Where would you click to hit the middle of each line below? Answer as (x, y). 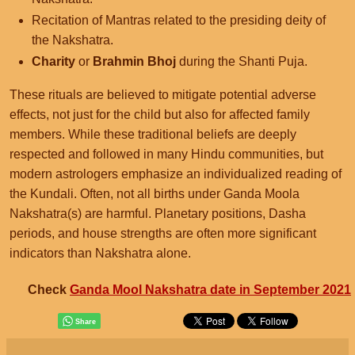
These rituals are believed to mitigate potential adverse (163, 95)
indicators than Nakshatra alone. (100, 253)
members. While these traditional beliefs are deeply (153, 134)
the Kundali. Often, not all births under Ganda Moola (155, 194)
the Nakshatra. (73, 40)
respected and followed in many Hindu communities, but (166, 154)
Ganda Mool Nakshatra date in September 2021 (210, 290)
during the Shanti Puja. (242, 61)
